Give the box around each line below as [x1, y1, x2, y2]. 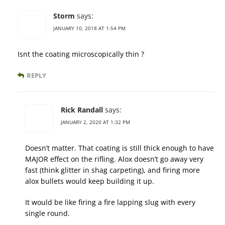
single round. [25, 208, 70, 218]
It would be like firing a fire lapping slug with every [25, 197, 195, 207]
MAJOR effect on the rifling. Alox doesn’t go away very [25, 154, 203, 164]
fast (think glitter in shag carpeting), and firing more [25, 165, 200, 175]
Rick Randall [61, 105, 103, 115]
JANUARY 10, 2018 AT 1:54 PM [53, 25, 126, 32]
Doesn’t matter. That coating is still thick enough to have [25, 143, 214, 153]
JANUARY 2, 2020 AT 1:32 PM [61, 119, 130, 126]
